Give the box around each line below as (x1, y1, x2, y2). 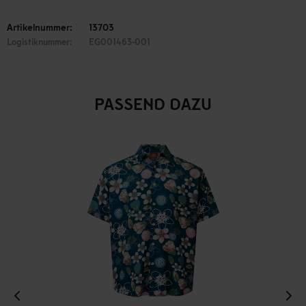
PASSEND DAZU (94, 94, 212, 114)
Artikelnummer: (7, 21, 72, 33)
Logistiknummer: (7, 36, 72, 48)
